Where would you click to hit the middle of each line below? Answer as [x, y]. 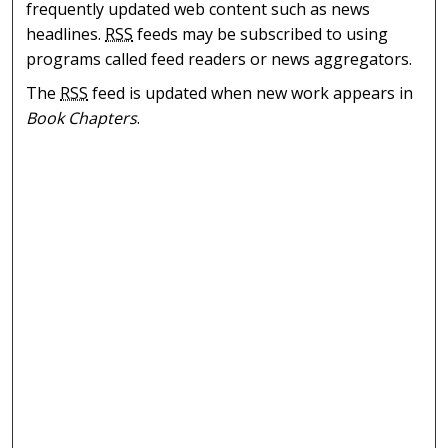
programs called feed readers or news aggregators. [219, 58]
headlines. [66, 33]
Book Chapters [82, 118]
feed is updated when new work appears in [251, 93]
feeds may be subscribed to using [261, 33]
